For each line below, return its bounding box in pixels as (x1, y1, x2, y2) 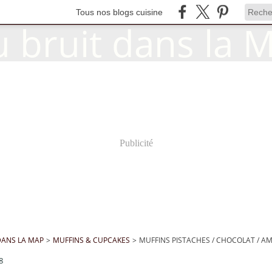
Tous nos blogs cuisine (76, 7, 163, 17)
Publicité (119, 138, 153, 148)
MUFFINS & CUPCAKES (53, 235, 131, 245)
